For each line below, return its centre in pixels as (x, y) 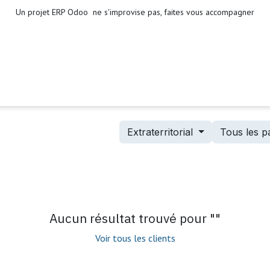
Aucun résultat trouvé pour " (132, 218)
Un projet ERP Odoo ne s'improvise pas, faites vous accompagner (135, 12)
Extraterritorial (160, 132)
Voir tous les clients (135, 238)
